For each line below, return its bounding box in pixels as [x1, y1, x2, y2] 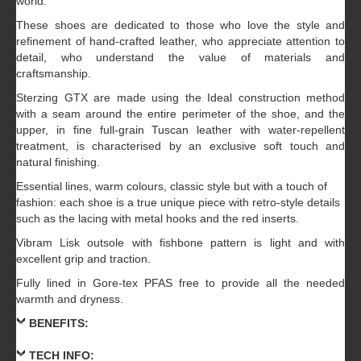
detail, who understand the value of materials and [16, 51, 345, 64]
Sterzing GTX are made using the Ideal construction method [16, 91, 345, 105]
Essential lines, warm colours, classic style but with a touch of [16, 180, 327, 193]
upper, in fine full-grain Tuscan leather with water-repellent [16, 123, 345, 137]
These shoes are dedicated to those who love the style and [16, 19, 345, 32]
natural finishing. [16, 156, 100, 169]
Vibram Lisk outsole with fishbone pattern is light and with [16, 236, 345, 250]
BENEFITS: [29, 317, 89, 330]
